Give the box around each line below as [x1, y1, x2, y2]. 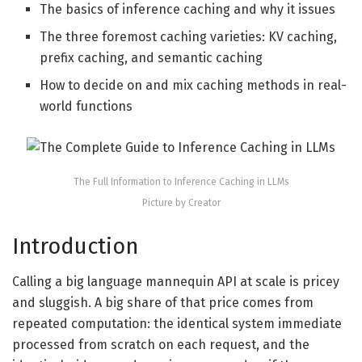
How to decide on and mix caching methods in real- [40, 78, 347, 94]
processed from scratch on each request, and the [12, 337, 309, 353]
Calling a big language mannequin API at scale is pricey [12, 274, 339, 290]
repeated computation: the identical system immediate [12, 316, 342, 332]
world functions [40, 99, 133, 115]
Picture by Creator [141, 197, 221, 209]
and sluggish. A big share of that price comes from [12, 295, 314, 311]
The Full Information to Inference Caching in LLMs [73, 176, 289, 188]
